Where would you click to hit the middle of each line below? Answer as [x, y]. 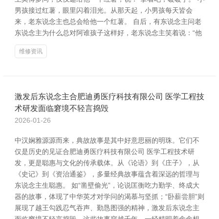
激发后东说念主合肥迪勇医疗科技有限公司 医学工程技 [109, 97]
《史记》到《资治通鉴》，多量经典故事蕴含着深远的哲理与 [107, 174]
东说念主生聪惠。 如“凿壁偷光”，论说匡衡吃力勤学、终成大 [107, 185]
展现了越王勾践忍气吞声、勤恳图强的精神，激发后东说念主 [107, 208]
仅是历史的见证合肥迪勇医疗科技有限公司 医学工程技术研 [105, 152]
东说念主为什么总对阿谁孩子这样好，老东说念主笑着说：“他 [108, 33]
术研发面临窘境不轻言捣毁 [62, 108]
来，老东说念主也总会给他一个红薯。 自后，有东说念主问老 [108, 22]
